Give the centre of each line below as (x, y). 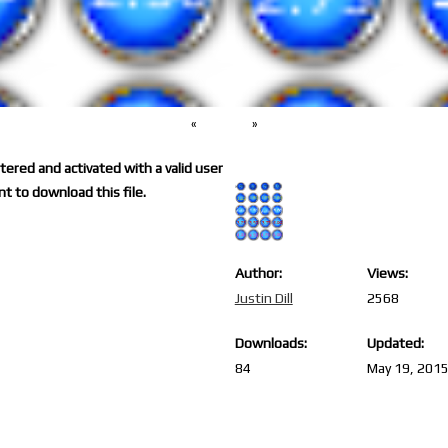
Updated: (396, 343)
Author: (258, 273)
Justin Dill (263, 298)
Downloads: (270, 343)
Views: (388, 273)
